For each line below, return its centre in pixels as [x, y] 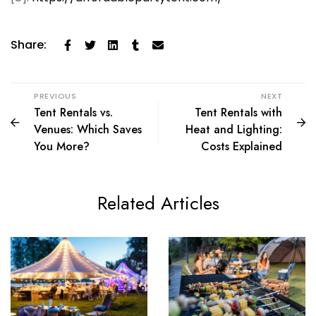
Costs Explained [242, 147]
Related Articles [158, 203]
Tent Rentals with [238, 113]
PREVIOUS [55, 96]
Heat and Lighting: [234, 130]
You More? [62, 147]
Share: [29, 45]
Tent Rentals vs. [73, 113]
